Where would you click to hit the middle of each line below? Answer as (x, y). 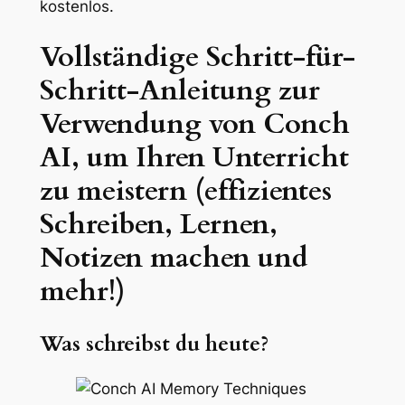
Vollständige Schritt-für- (197, 57)
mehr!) (82, 292)
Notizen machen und (174, 258)
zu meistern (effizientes (185, 191)
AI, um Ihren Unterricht (194, 158)
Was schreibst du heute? (154, 344)
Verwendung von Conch (194, 124)
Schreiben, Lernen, (158, 225)
